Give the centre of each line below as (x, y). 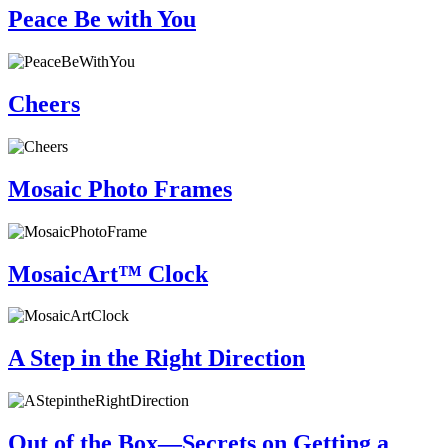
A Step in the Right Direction (156, 358)
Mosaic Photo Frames (120, 188)
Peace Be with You (102, 19)
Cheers (44, 103)
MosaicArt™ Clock (108, 273)
